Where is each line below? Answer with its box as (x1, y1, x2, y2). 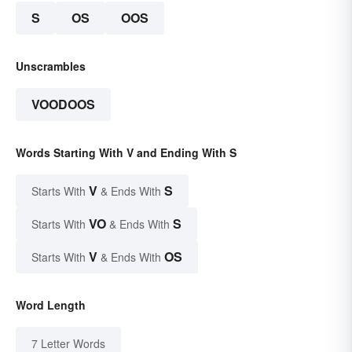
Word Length (16, 297, 86, 313)
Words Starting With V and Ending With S (16, 145, 236, 161)
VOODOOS (31, 95, 95, 114)
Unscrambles (16, 58, 86, 75)
